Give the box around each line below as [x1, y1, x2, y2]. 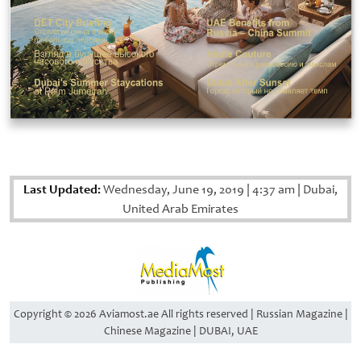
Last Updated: [23, 181, 101, 197]
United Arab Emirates [122, 201, 239, 218]
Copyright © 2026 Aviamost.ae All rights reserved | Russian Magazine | [13, 307, 348, 322]
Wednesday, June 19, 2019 [101, 181, 247, 198]
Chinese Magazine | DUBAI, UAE [103, 324, 258, 338]
